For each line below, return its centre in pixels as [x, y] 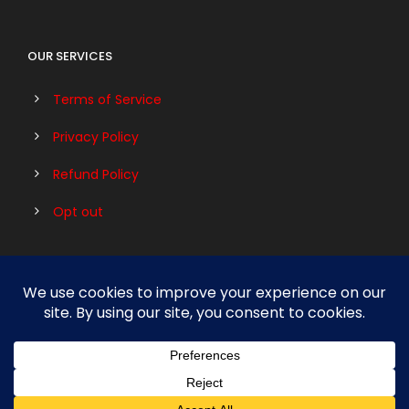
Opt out [78, 212]
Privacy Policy [96, 137]
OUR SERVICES [70, 56]
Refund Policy [96, 174]
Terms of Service [107, 100]
